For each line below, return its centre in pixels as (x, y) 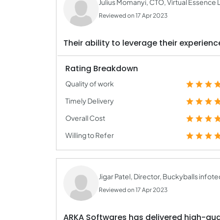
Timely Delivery (90, 101)
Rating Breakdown (102, 69)
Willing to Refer (90, 135)
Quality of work (90, 83)
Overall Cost (85, 118)
